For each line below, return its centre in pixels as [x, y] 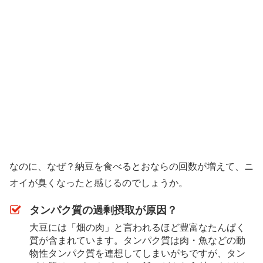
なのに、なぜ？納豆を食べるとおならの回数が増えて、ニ [131, 166]
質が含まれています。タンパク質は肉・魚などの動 [137, 241]
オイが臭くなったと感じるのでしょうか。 [99, 183]
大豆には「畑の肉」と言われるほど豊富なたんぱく [137, 228]
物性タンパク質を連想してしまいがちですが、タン [137, 254]
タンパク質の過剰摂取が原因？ [103, 210]
